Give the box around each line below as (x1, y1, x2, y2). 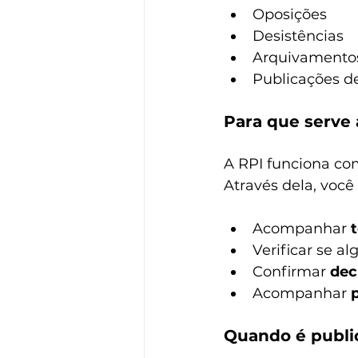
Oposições (253, 6, 327, 23)
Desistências (253, 27, 344, 45)
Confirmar (253, 263, 330, 280)
